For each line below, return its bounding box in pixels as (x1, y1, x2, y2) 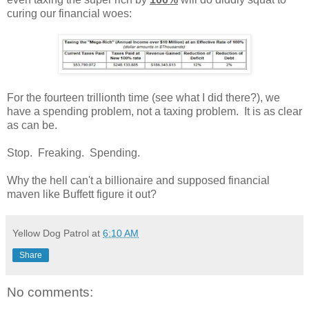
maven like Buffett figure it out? (7, 188, 157, 200)
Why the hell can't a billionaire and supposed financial (7, 174, 270, 186)
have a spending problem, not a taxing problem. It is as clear (7, 105, 302, 117)
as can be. (7, 119, 60, 131)
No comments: (7, 284, 93, 299)
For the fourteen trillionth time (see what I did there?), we (7, 91, 280, 103)
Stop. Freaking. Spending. (7, 146, 140, 159)
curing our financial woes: (7, 7, 132, 19)
